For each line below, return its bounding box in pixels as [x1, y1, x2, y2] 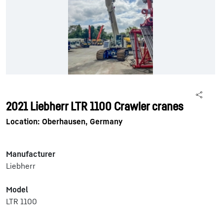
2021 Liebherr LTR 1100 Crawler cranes [6, 99, 184, 113]
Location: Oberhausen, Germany [6, 116, 123, 126]
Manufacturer [6, 149, 55, 159]
